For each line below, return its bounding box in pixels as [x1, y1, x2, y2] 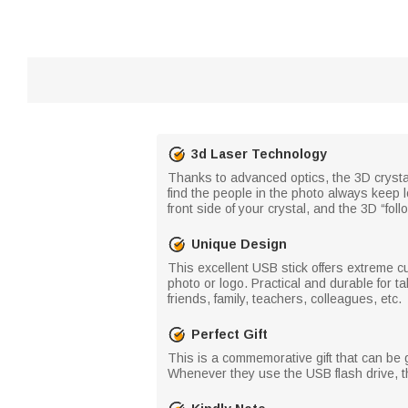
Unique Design [191, 236, 287, 251]
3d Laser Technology [191, 146, 327, 161]
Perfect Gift [191, 326, 268, 342]
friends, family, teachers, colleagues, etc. [168, 291, 402, 306]
